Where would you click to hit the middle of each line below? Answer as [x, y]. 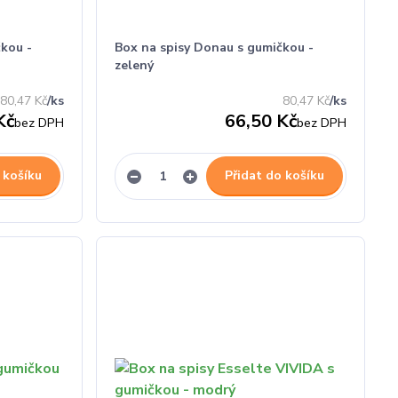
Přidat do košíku [274, 175]
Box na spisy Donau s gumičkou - [215, 48]
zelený [135, 65]
